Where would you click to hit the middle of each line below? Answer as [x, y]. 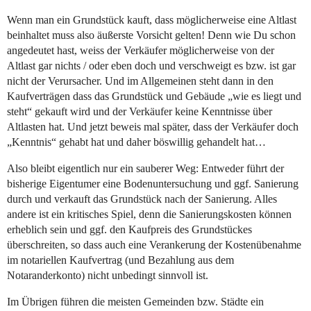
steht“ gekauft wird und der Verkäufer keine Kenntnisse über [140, 112]
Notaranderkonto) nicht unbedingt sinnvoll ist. [108, 276]
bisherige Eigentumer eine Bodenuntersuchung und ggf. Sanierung [153, 184]
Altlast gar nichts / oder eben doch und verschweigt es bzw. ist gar [151, 66]
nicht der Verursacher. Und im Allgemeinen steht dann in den [140, 81]
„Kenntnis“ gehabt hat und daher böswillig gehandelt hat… [136, 142]
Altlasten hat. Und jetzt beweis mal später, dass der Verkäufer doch [153, 127]
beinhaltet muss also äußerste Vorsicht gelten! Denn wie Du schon [151, 35]
